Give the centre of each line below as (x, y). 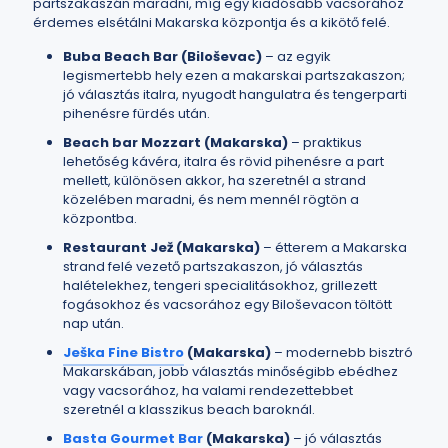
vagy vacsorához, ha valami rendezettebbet (208, 390)
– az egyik (296, 56)
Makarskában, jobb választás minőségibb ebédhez (230, 371)
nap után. (93, 323)
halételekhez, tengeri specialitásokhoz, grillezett (220, 285)
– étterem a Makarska (333, 247)
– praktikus (325, 142)
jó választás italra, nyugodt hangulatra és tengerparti (235, 94)
